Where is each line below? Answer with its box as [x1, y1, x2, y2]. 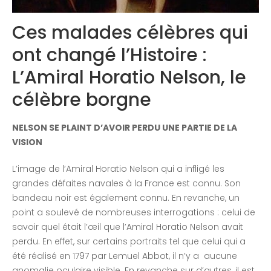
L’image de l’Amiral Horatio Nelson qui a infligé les [12, 163, 224, 175]
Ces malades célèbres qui [12, 20, 248, 46]
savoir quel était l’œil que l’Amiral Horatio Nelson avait [12, 221, 243, 233]
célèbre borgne [12, 87, 151, 113]
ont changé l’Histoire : [12, 42, 207, 68]
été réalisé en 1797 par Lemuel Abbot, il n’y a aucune [12, 250, 237, 263]
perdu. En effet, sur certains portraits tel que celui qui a [12, 235, 246, 248]
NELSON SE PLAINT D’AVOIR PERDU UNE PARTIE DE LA [12, 122, 237, 134]
